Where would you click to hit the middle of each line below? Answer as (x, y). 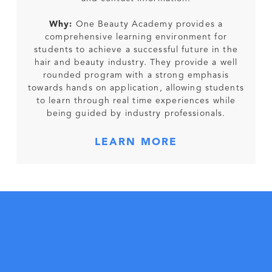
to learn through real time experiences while (136, 101)
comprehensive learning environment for (136, 37)
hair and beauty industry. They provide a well (136, 63)
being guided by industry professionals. (136, 114)
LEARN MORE (136, 143)
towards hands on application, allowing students (136, 88)
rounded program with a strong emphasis (136, 76)
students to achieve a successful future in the (136, 50)
